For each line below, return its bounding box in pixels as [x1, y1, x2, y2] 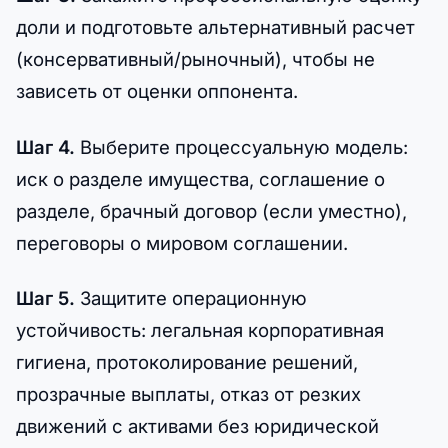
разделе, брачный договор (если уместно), [16, 199, 407, 222]
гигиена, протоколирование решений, [16, 350, 358, 373]
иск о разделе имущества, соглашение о [16, 167, 385, 190]
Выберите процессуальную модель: [75, 135, 408, 158]
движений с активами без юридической [16, 414, 379, 437]
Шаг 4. [16, 135, 75, 158]
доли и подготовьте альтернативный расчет [16, 16, 415, 39]
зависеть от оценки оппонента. [16, 80, 298, 103]
